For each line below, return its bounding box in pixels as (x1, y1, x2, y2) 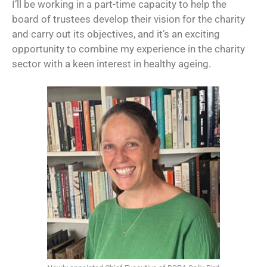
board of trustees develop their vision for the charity (12, 13, 245, 25)
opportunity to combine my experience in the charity (12, 42, 245, 55)
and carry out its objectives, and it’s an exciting (12, 27, 220, 40)
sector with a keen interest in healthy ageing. (12, 57, 211, 70)
